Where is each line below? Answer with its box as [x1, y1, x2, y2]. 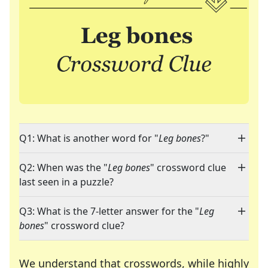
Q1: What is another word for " [19, 132, 159, 145]
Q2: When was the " [19, 161, 108, 175]
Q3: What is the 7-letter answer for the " [19, 205, 199, 218]
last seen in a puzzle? [19, 175, 114, 189]
